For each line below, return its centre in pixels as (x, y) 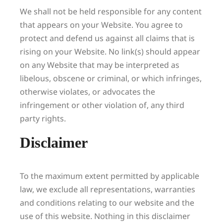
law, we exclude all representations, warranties (108, 189)
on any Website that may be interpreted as (100, 65)
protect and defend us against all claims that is (107, 38)
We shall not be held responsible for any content (111, 11)
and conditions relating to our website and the (107, 203)
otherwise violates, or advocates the (87, 92)
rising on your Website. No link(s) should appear (110, 52)
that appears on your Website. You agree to (101, 25)
